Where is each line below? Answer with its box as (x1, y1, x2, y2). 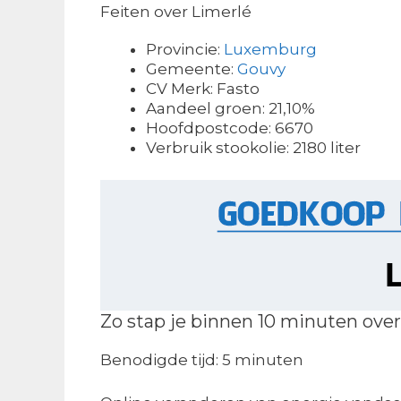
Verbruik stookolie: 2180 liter (146, 138, 361, 157)
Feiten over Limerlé (100, 2, 252, 21)
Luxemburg (224, 39, 317, 58)
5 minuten (222, 351, 303, 370)
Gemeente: (146, 59, 237, 78)
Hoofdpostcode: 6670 (146, 118, 313, 137)
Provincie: (146, 39, 224, 58)
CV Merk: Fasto (146, 79, 260, 98)
